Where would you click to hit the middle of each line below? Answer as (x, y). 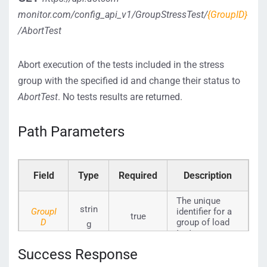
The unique (198, 201)
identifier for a (204, 212)
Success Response (78, 254)
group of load (203, 222)
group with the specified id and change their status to (129, 81)
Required (138, 176)
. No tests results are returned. (120, 97)
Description (208, 176)
